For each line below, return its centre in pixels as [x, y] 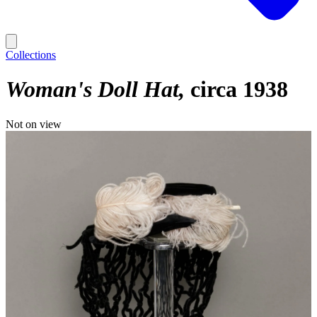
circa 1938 [239, 90]
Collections [31, 55]
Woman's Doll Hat [92, 90]
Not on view [34, 124]
